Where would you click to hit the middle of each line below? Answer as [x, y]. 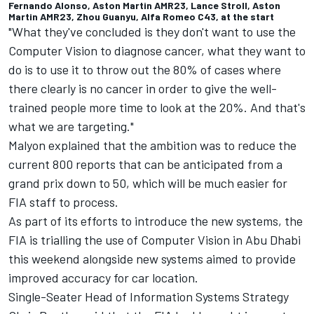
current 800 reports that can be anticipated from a [145, 164]
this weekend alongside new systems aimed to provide [152, 259]
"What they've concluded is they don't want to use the [152, 32]
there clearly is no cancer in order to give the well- [143, 89]
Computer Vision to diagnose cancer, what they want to [157, 51]
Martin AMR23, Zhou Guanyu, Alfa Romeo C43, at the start [141, 17]
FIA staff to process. [63, 202]
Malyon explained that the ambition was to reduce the [152, 145]
